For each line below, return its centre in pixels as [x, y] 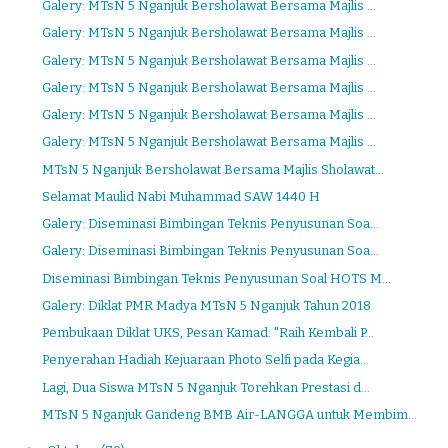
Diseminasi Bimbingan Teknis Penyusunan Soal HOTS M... [217, 278]
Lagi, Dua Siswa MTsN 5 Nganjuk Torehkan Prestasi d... [206, 387]
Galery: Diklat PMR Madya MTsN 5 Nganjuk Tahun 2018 [207, 305]
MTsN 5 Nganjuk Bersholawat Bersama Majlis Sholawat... [213, 169]
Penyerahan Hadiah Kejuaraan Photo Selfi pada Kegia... [206, 360]
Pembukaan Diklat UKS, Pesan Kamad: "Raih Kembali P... [208, 333]
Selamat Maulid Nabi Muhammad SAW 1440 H [181, 196]
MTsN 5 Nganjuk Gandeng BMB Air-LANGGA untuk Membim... [230, 414]
